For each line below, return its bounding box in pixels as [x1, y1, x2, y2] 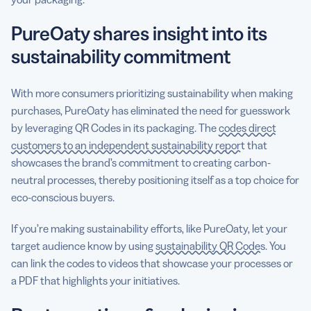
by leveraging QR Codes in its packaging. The [11, 120, 219, 135]
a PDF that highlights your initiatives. [11, 273, 182, 287]
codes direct [219, 120, 276, 135]
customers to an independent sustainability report [11, 137, 245, 152]
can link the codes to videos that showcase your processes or [11, 255, 293, 270]
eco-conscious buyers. [11, 190, 117, 204]
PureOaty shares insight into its [11, 21, 267, 45]
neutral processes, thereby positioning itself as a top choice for [11, 172, 299, 187]
